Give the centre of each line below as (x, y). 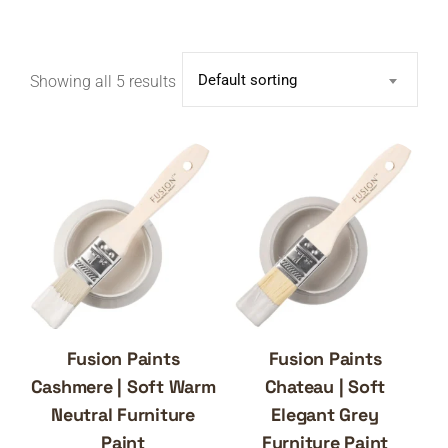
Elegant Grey (325, 415)
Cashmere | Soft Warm (123, 387)
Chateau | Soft (325, 387)
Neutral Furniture (123, 415)
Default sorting (247, 80)
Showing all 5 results (103, 81)
